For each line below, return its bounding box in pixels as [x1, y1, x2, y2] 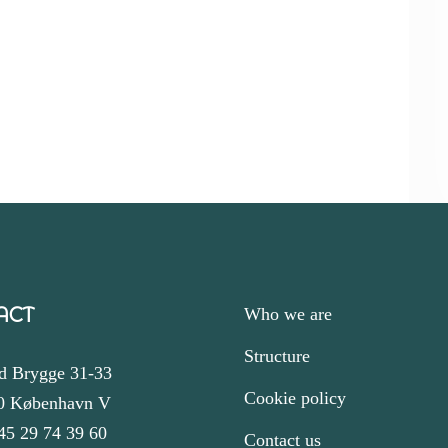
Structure [244, 346, 310, 366]
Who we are [244, 304, 332, 324]
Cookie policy [244, 388, 346, 408]
